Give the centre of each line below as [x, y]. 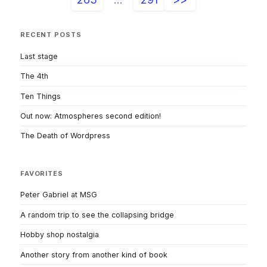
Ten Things [41, 96]
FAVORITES [42, 173]
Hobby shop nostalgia [60, 235]
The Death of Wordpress [65, 136]
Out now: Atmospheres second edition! [91, 116]
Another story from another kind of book [94, 254]
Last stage [39, 56]
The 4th [34, 76]
